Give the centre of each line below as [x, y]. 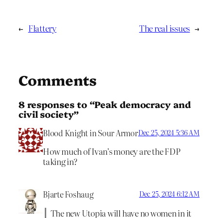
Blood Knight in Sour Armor [91, 133]
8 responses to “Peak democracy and [105, 104]
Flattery [42, 28]
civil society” [49, 114]
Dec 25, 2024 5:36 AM [169, 132]
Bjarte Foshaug [68, 194]
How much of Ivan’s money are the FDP [112, 151]
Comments [58, 80]
